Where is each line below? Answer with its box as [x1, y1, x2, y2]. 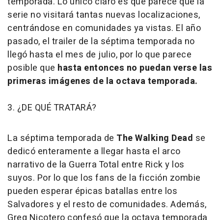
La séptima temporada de [7, 132, 116, 145]
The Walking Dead [116, 132, 193, 145]
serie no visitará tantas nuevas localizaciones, [7, 8, 200, 22]
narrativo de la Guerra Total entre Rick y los [7, 158, 185, 171]
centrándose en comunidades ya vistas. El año [7, 22, 201, 35]
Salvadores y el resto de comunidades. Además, [7, 198, 207, 211]
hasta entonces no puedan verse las [57, 61, 212, 75]
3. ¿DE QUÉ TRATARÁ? [7, 101, 97, 114]
